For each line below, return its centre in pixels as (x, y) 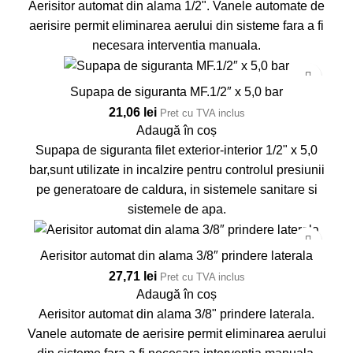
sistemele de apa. (176, 209)
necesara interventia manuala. (176, 45)
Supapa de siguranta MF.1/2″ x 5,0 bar (176, 91)
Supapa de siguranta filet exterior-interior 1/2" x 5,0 (176, 150)
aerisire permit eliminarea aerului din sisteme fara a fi (176, 25)
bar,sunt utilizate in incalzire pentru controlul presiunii (176, 169)
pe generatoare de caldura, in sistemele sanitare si (176, 189)
